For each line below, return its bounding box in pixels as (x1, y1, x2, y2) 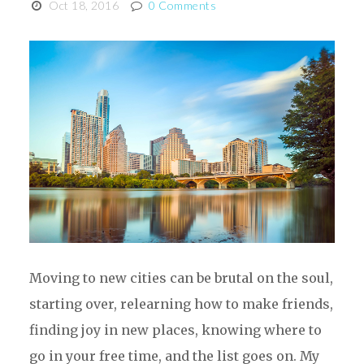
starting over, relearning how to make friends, (28, 296, 333, 313)
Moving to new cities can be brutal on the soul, (28, 270, 333, 287)
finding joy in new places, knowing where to (28, 322, 322, 339)
